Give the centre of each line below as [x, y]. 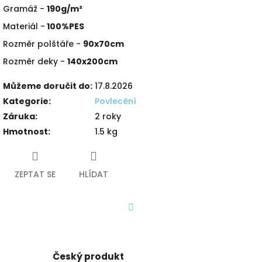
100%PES [65, 26]
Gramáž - [25, 8]
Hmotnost [25, 131]
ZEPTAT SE [35, 174]
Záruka [19, 116]
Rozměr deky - [35, 61]
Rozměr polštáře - [43, 44]
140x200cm [92, 61]
